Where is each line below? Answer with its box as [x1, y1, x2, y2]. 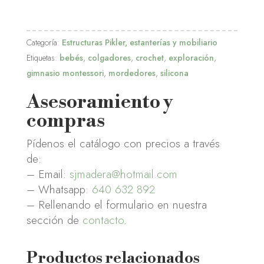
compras [26, 108, 105, 133]
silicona [160, 67, 189, 79]
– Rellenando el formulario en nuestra [26, 196, 207, 213]
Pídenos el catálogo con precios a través [26, 135, 220, 151]
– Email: [26, 166, 70, 182]
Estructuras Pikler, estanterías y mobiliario [61, 36, 217, 48]
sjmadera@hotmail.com [69, 166, 177, 182]
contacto [82, 212, 124, 228]
